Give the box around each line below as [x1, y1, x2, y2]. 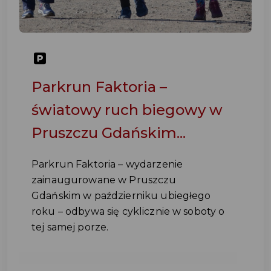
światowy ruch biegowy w [31, 101, 223, 119]
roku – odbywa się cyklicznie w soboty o [31, 206, 225, 217]
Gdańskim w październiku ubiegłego [31, 190, 211, 201]
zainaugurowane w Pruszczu [31, 174, 177, 186]
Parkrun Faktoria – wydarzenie [31, 158, 183, 170]
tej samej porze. [31, 221, 109, 233]
